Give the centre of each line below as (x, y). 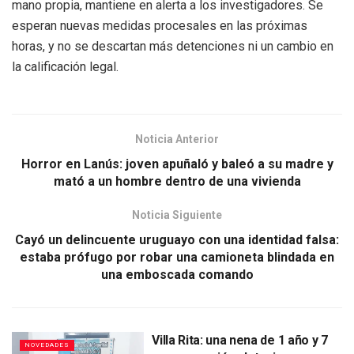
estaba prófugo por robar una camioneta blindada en (177, 257)
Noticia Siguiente (177, 215)
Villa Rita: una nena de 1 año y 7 (240, 340)
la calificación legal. (65, 66)
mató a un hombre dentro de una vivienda (177, 181)
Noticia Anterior (177, 139)
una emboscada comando (177, 274)
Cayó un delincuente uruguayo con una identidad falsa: (177, 239)
